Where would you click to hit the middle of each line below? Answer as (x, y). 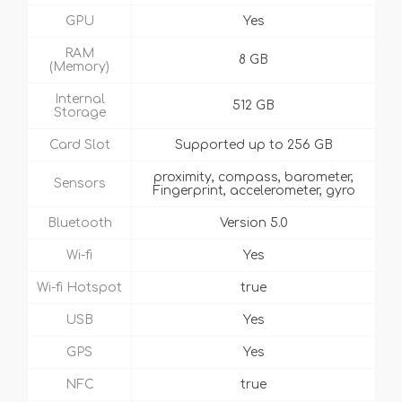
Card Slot (79, 145)
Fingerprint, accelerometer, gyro (253, 191)
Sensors (79, 184)
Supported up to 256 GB (253, 145)
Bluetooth (79, 223)
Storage (79, 113)
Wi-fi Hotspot (79, 288)
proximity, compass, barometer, (253, 178)
